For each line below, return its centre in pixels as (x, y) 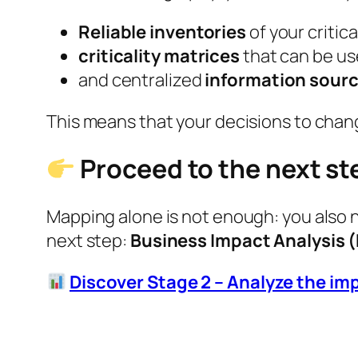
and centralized (142, 80)
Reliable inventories (162, 32)
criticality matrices (159, 56)
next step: (88, 240)
